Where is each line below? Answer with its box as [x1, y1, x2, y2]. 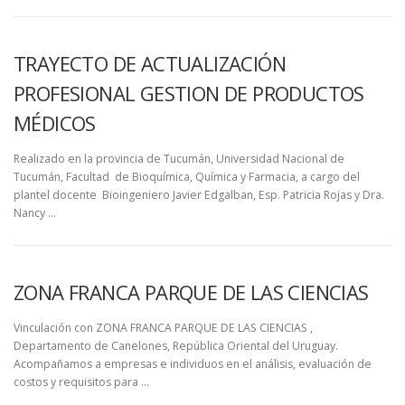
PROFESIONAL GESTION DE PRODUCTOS [14, 79, 364, 107]
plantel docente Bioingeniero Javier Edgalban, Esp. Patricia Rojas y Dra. [14, 186, 384, 202]
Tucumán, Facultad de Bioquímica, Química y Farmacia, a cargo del [14, 168, 360, 184]
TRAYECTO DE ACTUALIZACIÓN [14, 49, 286, 77]
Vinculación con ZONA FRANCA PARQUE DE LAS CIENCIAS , [14, 320, 313, 335]
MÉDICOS [14, 108, 96, 137]
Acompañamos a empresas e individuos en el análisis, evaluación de [14, 356, 372, 372]
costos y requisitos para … [14, 374, 149, 390]
